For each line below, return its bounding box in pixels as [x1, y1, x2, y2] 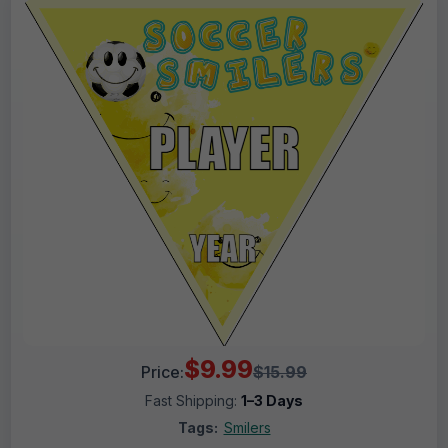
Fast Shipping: [145, 392, 241, 410]
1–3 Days [241, 392, 303, 410]
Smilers [223, 419, 271, 437]
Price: [141, 362, 184, 383]
